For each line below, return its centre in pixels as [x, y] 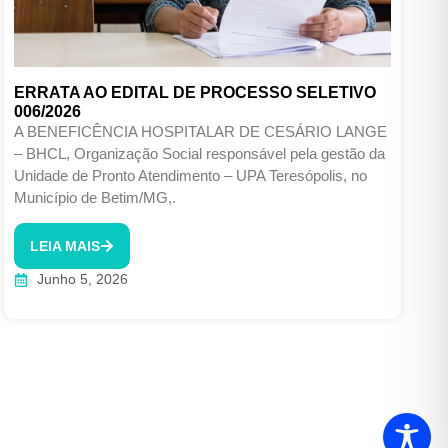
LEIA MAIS [65, 246]
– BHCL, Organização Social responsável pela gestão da [200, 153]
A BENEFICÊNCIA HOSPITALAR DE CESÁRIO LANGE [201, 131]
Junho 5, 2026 [82, 279]
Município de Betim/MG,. [95, 197]
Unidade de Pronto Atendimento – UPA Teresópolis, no [191, 175]
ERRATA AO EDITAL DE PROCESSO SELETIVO [195, 92]
